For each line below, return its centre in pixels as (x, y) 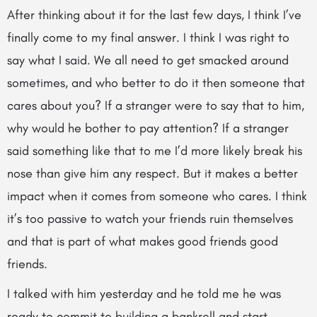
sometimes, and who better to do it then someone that (156, 83)
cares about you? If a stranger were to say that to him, (156, 105)
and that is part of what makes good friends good (143, 241)
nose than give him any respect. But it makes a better (152, 173)
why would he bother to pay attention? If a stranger (148, 128)
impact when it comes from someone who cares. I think (157, 196)
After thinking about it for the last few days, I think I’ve (154, 15)
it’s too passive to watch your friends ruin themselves (150, 219)
